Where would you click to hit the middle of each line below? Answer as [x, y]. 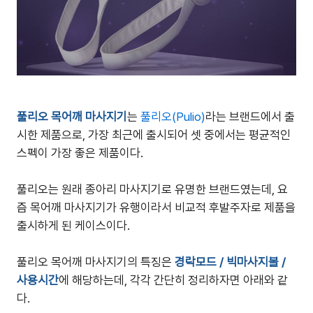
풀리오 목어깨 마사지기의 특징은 [96, 262]
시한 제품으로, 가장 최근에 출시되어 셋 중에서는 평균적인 [154, 135]
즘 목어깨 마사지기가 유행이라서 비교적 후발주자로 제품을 [156, 208]
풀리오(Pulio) [173, 117]
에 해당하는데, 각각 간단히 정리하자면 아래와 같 [173, 280]
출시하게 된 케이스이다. [73, 226]
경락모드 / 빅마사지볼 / [230, 262]
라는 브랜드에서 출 [250, 117]
